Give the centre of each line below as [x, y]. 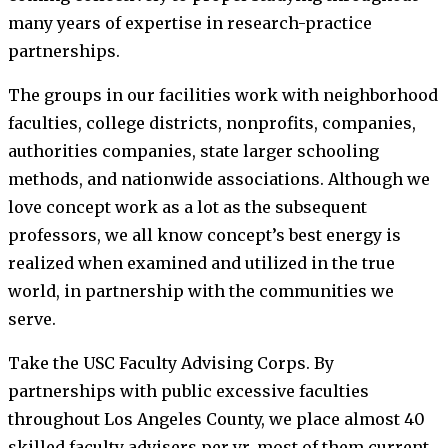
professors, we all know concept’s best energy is [204, 234]
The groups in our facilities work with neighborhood [223, 94]
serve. [32, 318]
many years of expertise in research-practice [190, 22]
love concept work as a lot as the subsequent [187, 206]
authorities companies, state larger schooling [193, 150]
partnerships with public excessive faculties [188, 390]
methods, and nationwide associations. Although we [219, 178]
